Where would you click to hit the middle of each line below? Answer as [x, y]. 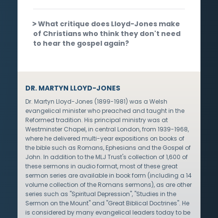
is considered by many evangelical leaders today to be [108, 212]
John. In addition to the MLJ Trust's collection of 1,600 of [107, 157]
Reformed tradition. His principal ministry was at [97, 120]
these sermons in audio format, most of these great [101, 166]
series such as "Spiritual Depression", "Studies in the [101, 194]
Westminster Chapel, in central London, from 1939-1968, [107, 129]
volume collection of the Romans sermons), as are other [109, 184]
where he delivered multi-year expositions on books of [105, 138]
